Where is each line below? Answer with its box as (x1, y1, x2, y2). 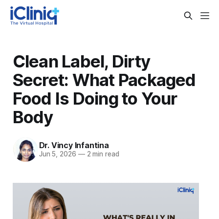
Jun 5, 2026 (39, 150, 76, 158)
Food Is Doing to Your (12, 88, 177, 109)
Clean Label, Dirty (12, 50, 151, 71)
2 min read (85, 150, 119, 158)
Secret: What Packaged (12, 69, 196, 90)
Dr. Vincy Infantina (39, 140, 109, 151)
